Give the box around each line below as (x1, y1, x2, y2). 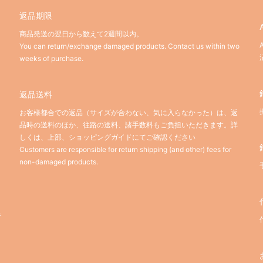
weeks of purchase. (19, 54, 83, 63)
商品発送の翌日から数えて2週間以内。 (19, 29, 143, 39)
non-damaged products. (19, 157, 98, 167)
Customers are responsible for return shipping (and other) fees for (19, 145, 231, 154)
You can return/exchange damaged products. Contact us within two (19, 42, 240, 51)
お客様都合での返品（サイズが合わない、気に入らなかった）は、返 (19, 108, 238, 117)
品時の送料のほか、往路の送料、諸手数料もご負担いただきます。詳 (19, 120, 238, 130)
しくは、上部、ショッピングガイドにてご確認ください (19, 133, 195, 142)
